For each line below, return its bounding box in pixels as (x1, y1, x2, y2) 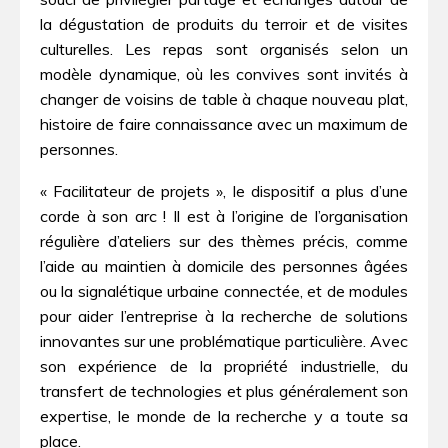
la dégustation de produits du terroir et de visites (40, 13, 408, 34)
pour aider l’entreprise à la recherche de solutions (40, 306, 408, 327)
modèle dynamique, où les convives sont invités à (40, 63, 408, 84)
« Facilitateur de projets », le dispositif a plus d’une (40, 181, 408, 202)
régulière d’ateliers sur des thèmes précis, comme (40, 231, 408, 252)
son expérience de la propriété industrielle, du (40, 356, 408, 377)
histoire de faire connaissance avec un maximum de (40, 113, 408, 134)
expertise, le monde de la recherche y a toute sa (40, 406, 408, 427)
